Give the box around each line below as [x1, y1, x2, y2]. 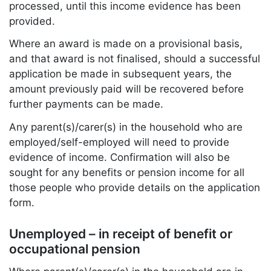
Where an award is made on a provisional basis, [9, 38, 243, 50]
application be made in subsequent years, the [9, 68, 232, 80]
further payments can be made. [9, 98, 163, 111]
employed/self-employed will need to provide [9, 136, 229, 149]
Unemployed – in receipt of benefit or [9, 226, 232, 241]
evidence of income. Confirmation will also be [9, 151, 230, 164]
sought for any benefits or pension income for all [9, 166, 244, 179]
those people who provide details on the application [9, 181, 260, 194]
